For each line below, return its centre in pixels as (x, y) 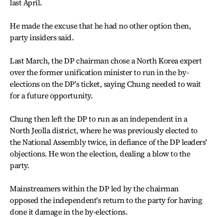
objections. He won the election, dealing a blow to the (100, 154)
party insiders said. (42, 37)
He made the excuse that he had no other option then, (101, 26)
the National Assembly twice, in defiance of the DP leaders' (108, 142)
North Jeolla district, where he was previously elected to (104, 130)
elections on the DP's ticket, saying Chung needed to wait (105, 84)
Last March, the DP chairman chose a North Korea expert (106, 61)
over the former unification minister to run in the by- (99, 72)
